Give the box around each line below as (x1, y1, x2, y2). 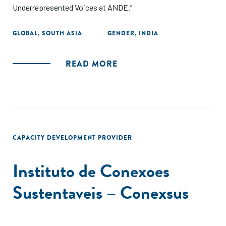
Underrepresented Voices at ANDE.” (13, 3, 132, 12)
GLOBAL (13, 29, 38, 38)
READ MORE (66, 58, 118, 70)
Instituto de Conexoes (13, 157, 169, 184)
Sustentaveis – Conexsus (13, 179, 189, 206)
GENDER (107, 29, 135, 38)
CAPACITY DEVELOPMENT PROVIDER (13, 133, 132, 142)
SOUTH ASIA (42, 29, 82, 38)
